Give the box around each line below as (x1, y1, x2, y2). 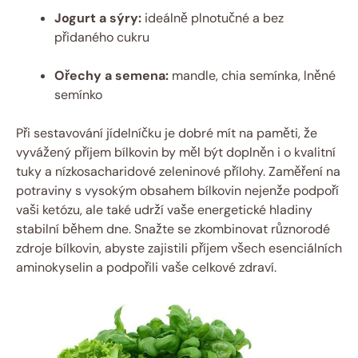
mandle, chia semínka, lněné (169, 66, 336, 84)
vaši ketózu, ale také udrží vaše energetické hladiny (16, 201, 312, 218)
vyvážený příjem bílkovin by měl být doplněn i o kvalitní (16, 143, 336, 161)
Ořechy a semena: (54, 66, 169, 84)
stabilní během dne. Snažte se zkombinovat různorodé (16, 220, 330, 237)
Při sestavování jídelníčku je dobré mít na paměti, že (16, 124, 317, 141)
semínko (54, 86, 102, 103)
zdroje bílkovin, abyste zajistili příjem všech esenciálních (16, 239, 342, 257)
